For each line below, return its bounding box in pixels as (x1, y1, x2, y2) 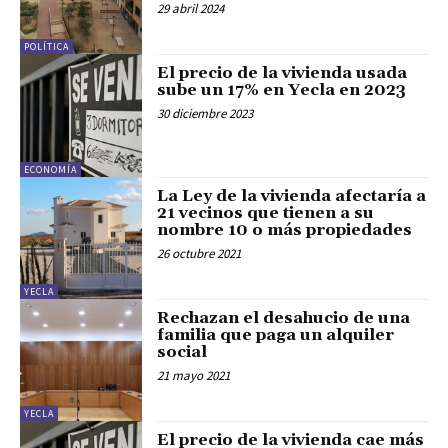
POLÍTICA (24, 40, 69, 54)
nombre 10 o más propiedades (157, 219, 413, 240)
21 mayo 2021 (157, 366, 231, 384)
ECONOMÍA (24, 162, 77, 176)
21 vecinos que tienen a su (157, 202, 375, 223)
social (157, 341, 208, 362)
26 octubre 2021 (157, 244, 242, 262)
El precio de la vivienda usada (157, 63, 408, 84)
